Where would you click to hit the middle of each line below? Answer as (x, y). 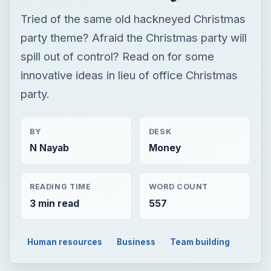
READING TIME (60, 187)
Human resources (65, 242)
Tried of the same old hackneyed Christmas (133, 18)
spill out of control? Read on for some (117, 56)
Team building (200, 242)
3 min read (54, 203)
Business (136, 242)
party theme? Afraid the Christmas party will (133, 37)
